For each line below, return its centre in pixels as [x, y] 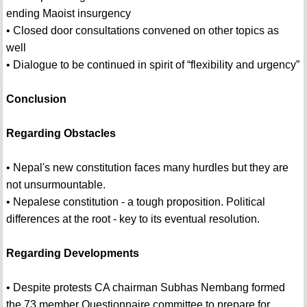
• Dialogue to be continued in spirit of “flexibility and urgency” [152, 65]
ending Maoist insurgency [68, 14]
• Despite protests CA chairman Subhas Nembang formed [145, 288]
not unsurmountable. [56, 185]
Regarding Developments [72, 254]
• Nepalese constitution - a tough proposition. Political [135, 202]
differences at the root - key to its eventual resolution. [133, 219]
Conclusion [36, 99]
